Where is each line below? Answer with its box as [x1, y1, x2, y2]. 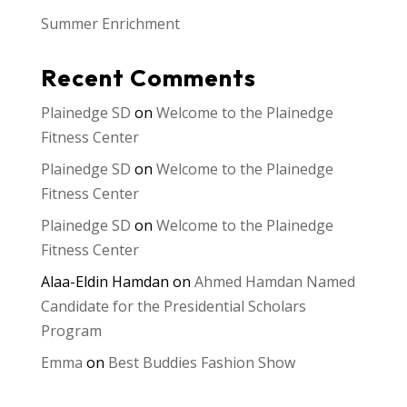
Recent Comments [40, 63, 256, 94]
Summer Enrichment [40, 14, 180, 35]
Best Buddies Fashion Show [107, 352, 295, 373]
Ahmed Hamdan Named [194, 272, 355, 293]
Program [40, 321, 102, 342]
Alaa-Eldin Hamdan [40, 272, 169, 293]
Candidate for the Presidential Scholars [40, 296, 306, 317]
